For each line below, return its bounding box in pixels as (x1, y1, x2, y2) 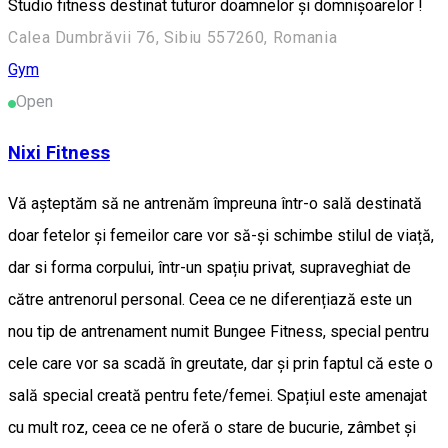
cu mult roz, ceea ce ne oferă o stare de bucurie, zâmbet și (8, 417, 416, 437)
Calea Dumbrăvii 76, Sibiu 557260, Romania (8, 28, 338, 48)
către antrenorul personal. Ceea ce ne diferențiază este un (8, 289, 412, 309)
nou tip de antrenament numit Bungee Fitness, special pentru (8, 321, 429, 341)
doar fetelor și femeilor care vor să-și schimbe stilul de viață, (8, 225, 434, 245)
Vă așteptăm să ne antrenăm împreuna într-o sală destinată (8, 193, 422, 213)
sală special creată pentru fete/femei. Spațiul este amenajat (8, 385, 427, 405)
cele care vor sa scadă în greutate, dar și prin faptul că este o (8, 353, 433, 373)
